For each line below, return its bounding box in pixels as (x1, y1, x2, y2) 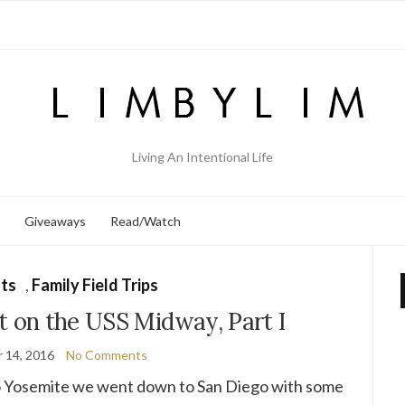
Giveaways (24, 212, 86, 229)
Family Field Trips (32, 275, 159, 295)
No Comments (66, 347, 148, 363)
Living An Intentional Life (132, 149, 273, 165)
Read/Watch (110, 212, 181, 229)
